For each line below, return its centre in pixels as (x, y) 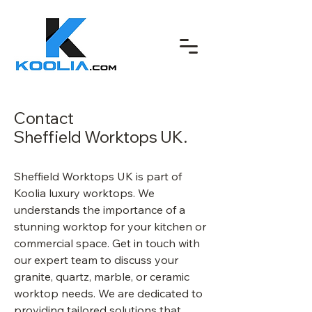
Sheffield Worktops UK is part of (98, 176)
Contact (44, 118)
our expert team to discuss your (96, 260)
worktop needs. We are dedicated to (108, 293)
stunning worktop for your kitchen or (110, 226)
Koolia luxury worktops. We (84, 193)
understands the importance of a (100, 210)
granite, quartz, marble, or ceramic (102, 276)
